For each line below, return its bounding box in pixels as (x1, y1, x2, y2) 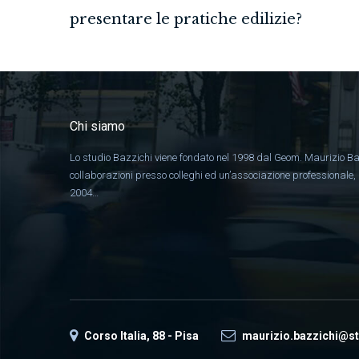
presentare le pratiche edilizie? (70, 10, 302, 28)
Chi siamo (70, 119, 125, 134)
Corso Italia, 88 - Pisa (84, 329, 199, 342)
